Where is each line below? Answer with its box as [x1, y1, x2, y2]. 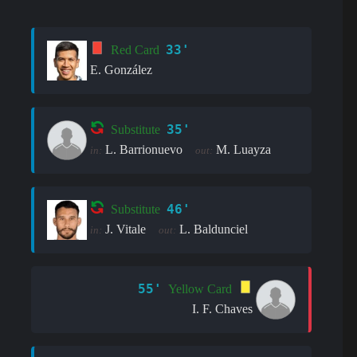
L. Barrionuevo [105, 142, 182, 156]
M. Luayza [216, 142, 271, 156]
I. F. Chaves [192, 301, 253, 316]
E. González [90, 62, 152, 76]
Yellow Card [168, 282, 233, 296]
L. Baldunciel [179, 222, 248, 236]
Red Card [111, 43, 159, 57]
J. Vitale [105, 222, 146, 236]
